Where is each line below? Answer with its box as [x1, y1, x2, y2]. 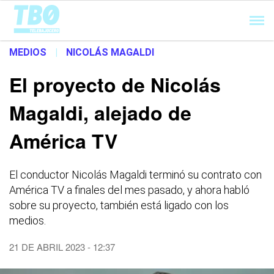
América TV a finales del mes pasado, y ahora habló [9, 183, 250, 196]
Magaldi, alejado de [9, 98, 191, 127]
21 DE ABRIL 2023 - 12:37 [9, 240, 115, 253]
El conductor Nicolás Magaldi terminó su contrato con [9, 168, 262, 181]
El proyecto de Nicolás [9, 70, 221, 98]
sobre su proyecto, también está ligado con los [9, 199, 229, 212]
